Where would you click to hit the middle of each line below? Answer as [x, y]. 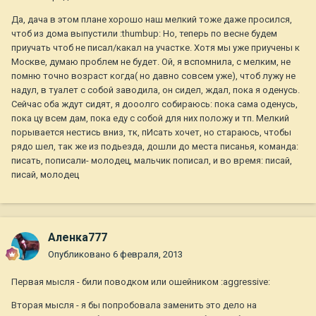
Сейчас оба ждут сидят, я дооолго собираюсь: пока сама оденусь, [154, 104]
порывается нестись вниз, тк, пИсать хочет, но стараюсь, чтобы [151, 133]
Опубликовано [80, 255]
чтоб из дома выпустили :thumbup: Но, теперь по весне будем [144, 34]
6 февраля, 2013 [148, 255]
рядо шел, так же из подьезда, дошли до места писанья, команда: [155, 147]
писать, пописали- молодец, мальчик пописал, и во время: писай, [152, 161]
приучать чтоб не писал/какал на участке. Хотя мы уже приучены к [156, 48]
